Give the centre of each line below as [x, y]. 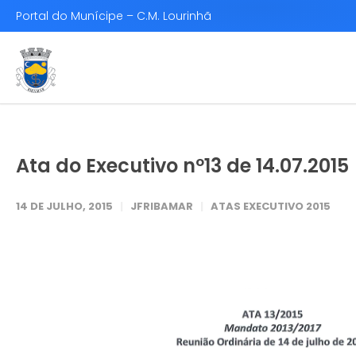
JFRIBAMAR [162, 206]
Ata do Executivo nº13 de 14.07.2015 [182, 166]
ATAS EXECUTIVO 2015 [271, 206]
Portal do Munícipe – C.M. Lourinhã [114, 16]
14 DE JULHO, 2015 [64, 206]
